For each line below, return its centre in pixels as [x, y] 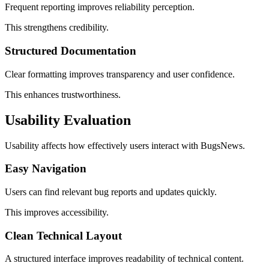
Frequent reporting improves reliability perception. [100, 7]
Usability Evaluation [68, 120]
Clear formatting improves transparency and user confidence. [120, 74]
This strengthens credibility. [57, 28]
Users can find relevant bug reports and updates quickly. [111, 192]
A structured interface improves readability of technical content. [124, 259]
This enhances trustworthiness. [63, 94]
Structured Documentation [71, 51]
